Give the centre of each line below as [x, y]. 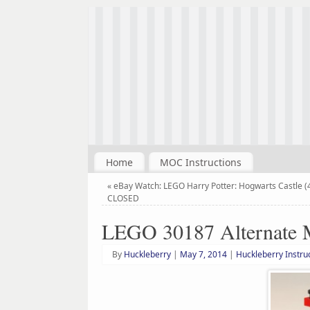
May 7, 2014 [203, 254]
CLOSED [123, 198]
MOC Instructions [201, 162]
